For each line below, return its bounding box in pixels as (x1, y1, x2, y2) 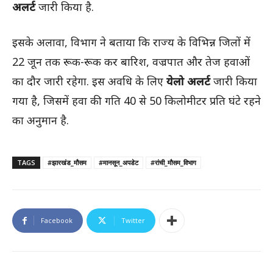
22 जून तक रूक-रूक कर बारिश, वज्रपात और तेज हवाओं (12, 54, 250, 69)
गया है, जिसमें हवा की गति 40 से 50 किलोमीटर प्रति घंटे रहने (12, 93, 261, 108)
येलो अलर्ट (166, 73, 210, 88)
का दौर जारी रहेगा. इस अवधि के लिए (12, 73, 166, 88)
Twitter (121, 215, 145, 225)
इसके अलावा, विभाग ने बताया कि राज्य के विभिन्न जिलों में (12, 34, 250, 49)
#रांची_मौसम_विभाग (151, 157, 196, 167)
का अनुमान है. (12, 112, 69, 127)
